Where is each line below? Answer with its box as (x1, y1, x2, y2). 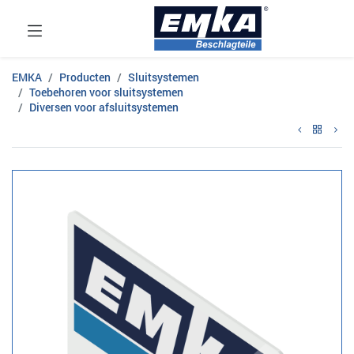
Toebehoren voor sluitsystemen (29, 85, 183, 100)
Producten (59, 70, 111, 85)
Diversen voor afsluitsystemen (29, 100, 179, 115)
